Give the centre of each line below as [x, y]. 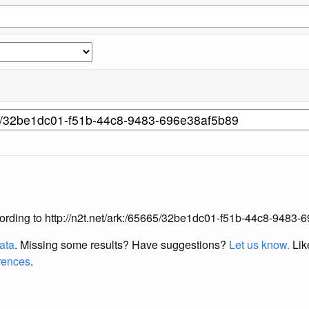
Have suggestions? [180, 244]
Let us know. [259, 244]
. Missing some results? [73, 244]
